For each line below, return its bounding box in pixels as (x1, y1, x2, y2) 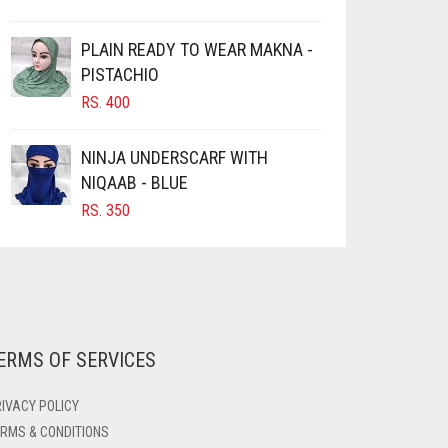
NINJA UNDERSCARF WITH (81, 147, 268, 169)
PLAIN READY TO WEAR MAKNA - (81, 39, 313, 61)
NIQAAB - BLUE (81, 172, 188, 194)
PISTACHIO (81, 64, 159, 86)
